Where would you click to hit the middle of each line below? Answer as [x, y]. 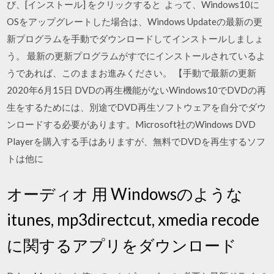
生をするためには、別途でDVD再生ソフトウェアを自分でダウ [137, 107]
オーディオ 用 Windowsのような [125, 194]
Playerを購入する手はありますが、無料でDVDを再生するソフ [136, 141]
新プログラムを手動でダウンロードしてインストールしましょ [135, 39]
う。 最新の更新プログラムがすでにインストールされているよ [136, 56]
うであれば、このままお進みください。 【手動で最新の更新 [133, 73]
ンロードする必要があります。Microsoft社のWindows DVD [131, 124]
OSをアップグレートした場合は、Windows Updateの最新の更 [135, 21]
